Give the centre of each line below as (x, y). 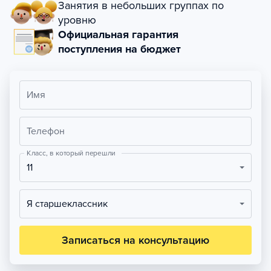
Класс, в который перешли (71, 153)
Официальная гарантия (118, 34)
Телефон (46, 131)
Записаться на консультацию (135, 240)
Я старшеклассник (70, 204)
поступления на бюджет (119, 49)
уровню (77, 20)
